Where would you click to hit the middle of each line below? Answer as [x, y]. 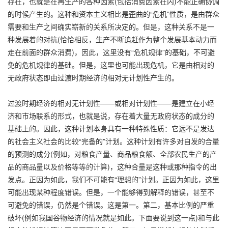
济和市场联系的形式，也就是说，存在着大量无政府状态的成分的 [111, 115]
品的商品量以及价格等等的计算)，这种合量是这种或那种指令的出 [112, 166]
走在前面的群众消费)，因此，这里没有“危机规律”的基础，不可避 [111, 52]
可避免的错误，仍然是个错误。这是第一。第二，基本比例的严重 [111, 204]
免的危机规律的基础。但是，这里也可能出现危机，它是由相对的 [111, 64]
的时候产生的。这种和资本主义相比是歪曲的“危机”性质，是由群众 [113, 13]
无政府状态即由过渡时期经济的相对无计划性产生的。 [93, 77]
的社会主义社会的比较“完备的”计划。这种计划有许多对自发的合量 [113, 141]
